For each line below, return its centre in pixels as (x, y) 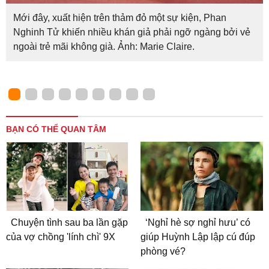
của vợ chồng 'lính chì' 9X (61, 237)
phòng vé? (163, 252)
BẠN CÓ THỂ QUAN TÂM (56, 129)
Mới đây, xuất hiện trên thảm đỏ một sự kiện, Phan (120, 18)
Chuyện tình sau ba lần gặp (69, 223)
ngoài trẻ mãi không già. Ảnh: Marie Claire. (104, 47)
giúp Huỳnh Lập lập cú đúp (198, 237)
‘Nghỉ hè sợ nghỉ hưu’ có (198, 223)
